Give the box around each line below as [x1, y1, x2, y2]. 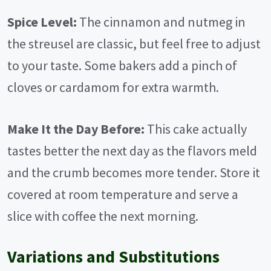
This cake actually [145, 120, 247, 138]
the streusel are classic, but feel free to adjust [7, 35, 261, 53]
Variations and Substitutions [7, 246, 220, 268]
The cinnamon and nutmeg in [77, 13, 246, 31]
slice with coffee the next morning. [7, 207, 198, 225]
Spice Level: [7, 13, 77, 31]
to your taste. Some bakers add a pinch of [7, 57, 237, 74]
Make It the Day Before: [7, 120, 145, 138]
